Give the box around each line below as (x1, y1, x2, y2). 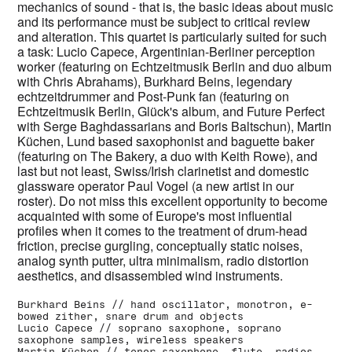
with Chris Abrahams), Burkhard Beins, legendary (17, 71, 293, 90)
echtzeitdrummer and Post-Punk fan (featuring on (17, 86, 290, 105)
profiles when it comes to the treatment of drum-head (17, 221, 308, 240)
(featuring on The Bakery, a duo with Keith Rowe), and (17, 146, 318, 165)
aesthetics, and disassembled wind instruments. (17, 266, 284, 284)
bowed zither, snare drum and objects (17, 310, 244, 323)
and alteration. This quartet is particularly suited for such (17, 27, 328, 46)
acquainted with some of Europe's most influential (17, 206, 293, 225)
